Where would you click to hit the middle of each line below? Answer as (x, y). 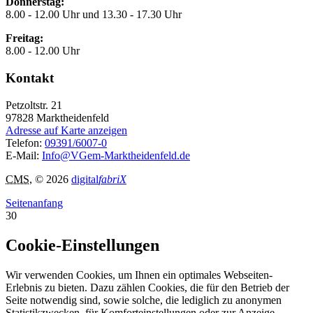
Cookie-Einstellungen (82, 245)
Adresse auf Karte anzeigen (66, 130)
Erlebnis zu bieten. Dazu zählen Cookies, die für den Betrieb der (147, 287)
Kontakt (30, 78)
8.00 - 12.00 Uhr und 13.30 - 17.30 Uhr (94, 15)
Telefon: (25, 143)
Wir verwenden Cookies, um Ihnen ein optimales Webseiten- (139, 275)
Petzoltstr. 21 (34, 105)
